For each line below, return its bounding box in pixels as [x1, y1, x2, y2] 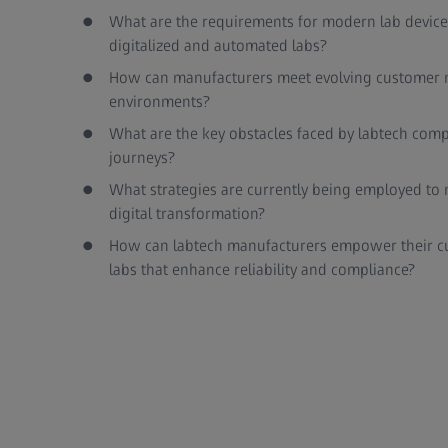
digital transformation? [108, 204, 265, 223]
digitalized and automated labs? [108, 36, 327, 55]
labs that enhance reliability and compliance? [108, 260, 415, 279]
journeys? [108, 148, 175, 167]
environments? [108, 92, 210, 111]
